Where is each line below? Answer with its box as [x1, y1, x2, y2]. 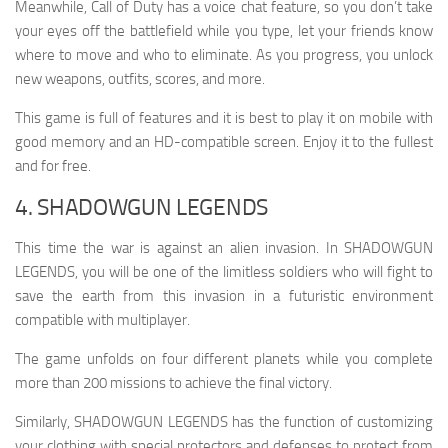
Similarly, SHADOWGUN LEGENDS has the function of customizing [15, 413, 433, 432]
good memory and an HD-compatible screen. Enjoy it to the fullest [15, 133, 433, 152]
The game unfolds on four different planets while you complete [15, 350, 433, 369]
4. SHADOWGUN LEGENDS [15, 194, 268, 222]
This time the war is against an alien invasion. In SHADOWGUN [15, 239, 433, 258]
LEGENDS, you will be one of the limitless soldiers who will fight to [15, 263, 433, 282]
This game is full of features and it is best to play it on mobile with [15, 109, 433, 128]
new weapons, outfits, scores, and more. [15, 70, 265, 89]
